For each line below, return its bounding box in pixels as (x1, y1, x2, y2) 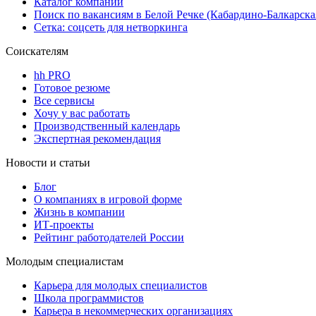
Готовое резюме (34, 81, 110, 94)
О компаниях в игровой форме (34, 193, 182, 205)
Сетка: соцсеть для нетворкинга (34, 20, 188, 33)
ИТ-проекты (34, 218, 94, 231)
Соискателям (6, 44, 68, 57)
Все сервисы (34, 94, 95, 107)
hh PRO (34, 68, 71, 81)
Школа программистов (34, 291, 144, 304)
